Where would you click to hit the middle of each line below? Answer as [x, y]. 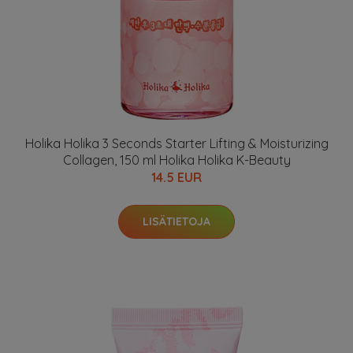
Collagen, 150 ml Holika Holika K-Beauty [176, 160]
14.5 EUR [176, 177]
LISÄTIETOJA [176, 221]
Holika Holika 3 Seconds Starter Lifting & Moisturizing [176, 143]
